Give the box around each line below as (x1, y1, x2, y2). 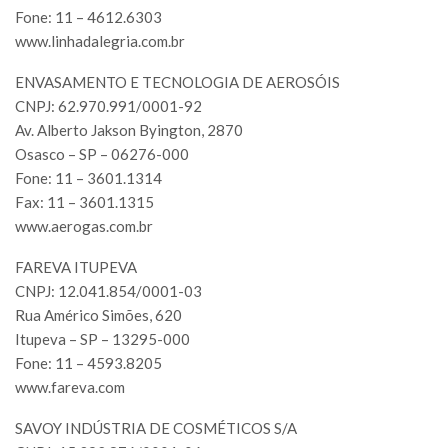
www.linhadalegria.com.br (15, 32, 185, 51)
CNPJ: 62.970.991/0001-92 (15, 97, 202, 116)
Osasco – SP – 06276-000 (15, 145, 189, 164)
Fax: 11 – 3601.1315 (15, 193, 154, 212)
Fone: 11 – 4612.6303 (15, 8, 162, 27)
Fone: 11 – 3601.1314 (15, 169, 162, 188)
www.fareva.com (15, 378, 125, 397)
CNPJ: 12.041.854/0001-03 (15, 282, 202, 301)
